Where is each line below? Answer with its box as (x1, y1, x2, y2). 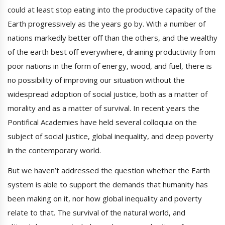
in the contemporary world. (8, 145, 101, 156)
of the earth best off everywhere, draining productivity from (8, 47, 215, 57)
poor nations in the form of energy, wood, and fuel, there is (8, 61, 212, 71)
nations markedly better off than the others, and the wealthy (8, 33, 217, 43)
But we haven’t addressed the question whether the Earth (8, 165, 210, 176)
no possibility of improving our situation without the (8, 75, 185, 85)
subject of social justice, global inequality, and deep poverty (8, 131, 213, 142)
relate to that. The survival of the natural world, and (8, 207, 185, 218)
